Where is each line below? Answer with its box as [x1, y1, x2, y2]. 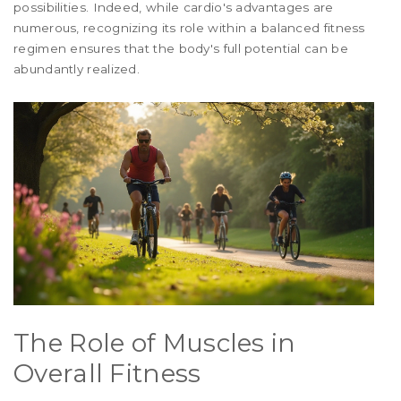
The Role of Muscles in [13, 327, 296, 358]
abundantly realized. [13, 62, 141, 77]
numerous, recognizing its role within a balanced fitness [13, 21, 365, 36]
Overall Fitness [13, 357, 201, 388]
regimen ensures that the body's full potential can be [13, 41, 348, 56]
